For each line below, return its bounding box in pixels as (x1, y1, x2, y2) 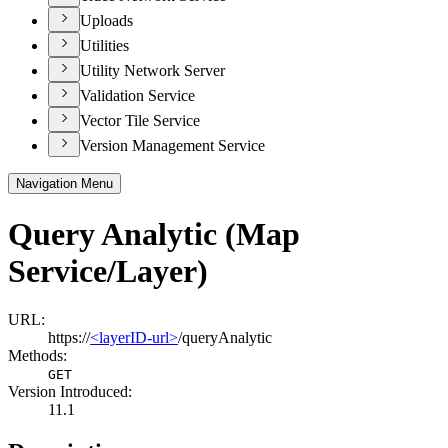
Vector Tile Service (80, 112, 200, 130)
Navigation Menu (16, 176, 113, 192)
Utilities (80, 37, 129, 55)
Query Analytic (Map (8, 215, 300, 252)
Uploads (80, 12, 133, 30)
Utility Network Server (80, 62, 225, 80)
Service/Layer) (8, 252, 208, 289)
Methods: (8, 347, 67, 365)
